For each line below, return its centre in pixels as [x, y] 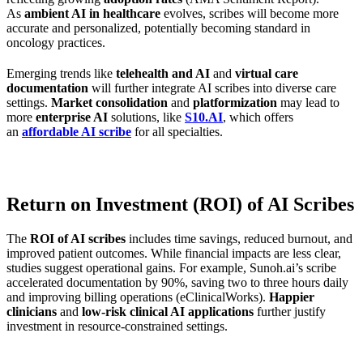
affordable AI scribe [77, 131]
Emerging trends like [61, 73]
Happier [292, 297]
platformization [235, 102]
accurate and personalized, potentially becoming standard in [158, 28]
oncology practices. [56, 42]
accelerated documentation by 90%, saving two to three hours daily [177, 282]
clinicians [32, 311]
